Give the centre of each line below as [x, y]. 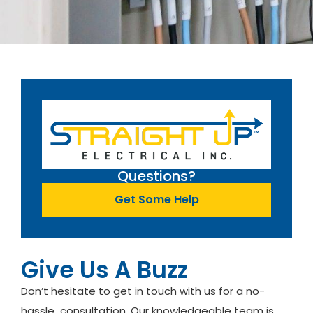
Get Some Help [156, 199]
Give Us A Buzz [104, 270]
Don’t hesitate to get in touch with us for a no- [143, 291]
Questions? [156, 176]
